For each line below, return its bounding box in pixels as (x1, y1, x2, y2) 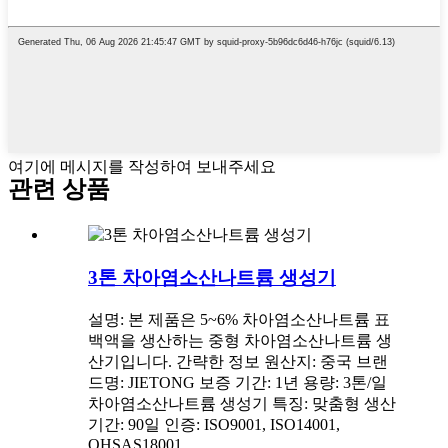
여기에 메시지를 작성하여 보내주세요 (8, 158, 276, 176)
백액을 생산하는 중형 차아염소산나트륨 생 (88, 331, 392, 349)
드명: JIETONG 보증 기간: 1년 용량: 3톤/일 (88, 373, 387, 391)
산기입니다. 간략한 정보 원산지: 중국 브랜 (88, 352, 388, 370)
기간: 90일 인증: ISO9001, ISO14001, (88, 415, 340, 433)
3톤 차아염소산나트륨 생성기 (88, 266, 336, 288)
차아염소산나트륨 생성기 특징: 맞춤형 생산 (88, 394, 396, 412)
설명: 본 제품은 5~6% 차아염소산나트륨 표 (88, 310, 390, 328)
